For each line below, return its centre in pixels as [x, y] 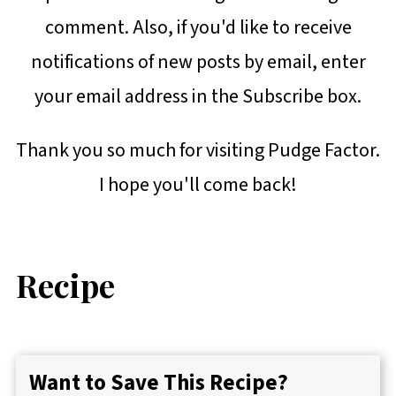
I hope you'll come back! [198, 185]
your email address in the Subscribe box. [198, 97]
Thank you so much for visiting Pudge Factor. [198, 151]
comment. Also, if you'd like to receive [198, 28]
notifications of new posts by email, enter [198, 62]
